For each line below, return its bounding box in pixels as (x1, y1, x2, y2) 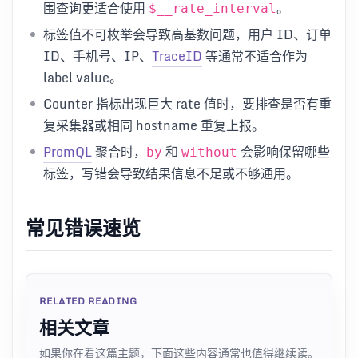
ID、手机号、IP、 (43, 45, 152, 66)
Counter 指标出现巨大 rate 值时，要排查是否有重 (43, 93, 332, 114)
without (181, 144, 237, 160)
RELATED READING (39, 292, 137, 308)
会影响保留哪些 (237, 141, 330, 162)
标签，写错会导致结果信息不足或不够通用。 (43, 162, 299, 184)
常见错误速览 (26, 211, 141, 243)
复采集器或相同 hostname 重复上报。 (43, 114, 265, 136)
